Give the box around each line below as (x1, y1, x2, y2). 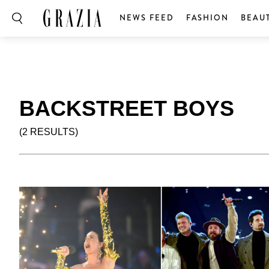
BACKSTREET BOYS (19, 96, 234, 121)
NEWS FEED (119, 12, 174, 23)
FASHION (186, 12, 229, 23)
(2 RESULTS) (19, 127, 78, 137)
